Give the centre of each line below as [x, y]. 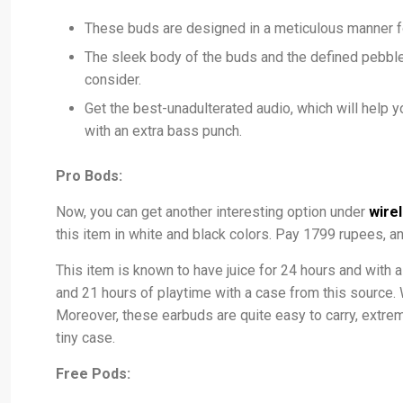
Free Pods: [93, 374]
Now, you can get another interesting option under [212, 212]
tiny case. [85, 338]
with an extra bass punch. [163, 131]
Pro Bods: [89, 176]
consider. [113, 80]
